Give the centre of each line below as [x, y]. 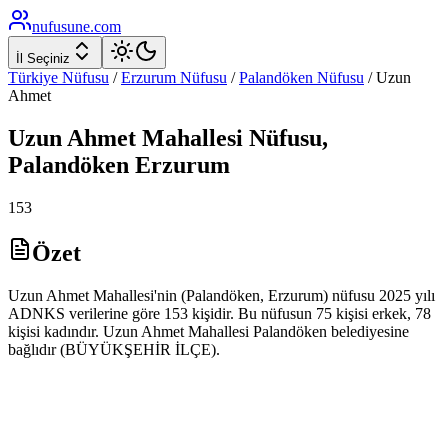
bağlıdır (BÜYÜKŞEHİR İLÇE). [114, 349]
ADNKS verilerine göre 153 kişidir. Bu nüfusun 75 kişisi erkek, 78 [219, 313]
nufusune [61, 26]
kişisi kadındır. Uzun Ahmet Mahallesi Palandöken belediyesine [208, 331]
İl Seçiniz [43, 58]
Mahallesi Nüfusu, [232, 137]
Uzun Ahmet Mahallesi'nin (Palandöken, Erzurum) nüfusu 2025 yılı [221, 295]
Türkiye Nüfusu [58, 77]
